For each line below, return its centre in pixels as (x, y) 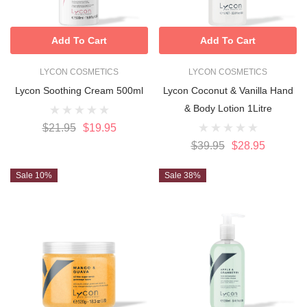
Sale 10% (34, 175)
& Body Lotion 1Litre (228, 108)
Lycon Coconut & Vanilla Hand (228, 90)
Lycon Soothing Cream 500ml (79, 90)
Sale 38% (183, 175)
